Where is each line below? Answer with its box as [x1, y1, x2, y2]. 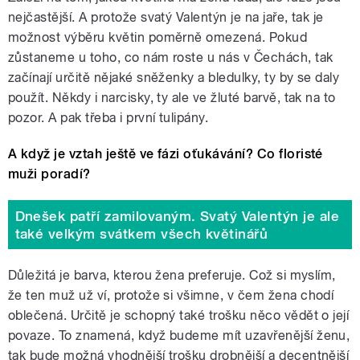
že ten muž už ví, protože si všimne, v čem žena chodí [8, 288, 334, 304]
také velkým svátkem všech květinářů [14, 225, 268, 242]
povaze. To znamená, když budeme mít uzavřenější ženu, [8, 328, 350, 344]
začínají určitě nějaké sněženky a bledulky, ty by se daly [8, 70, 340, 86]
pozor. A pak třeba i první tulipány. [8, 110, 209, 126]
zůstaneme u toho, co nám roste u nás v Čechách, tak [8, 50, 333, 66]
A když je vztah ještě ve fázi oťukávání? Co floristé [8, 146, 323, 162]
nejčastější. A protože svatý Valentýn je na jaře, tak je [8, 10, 324, 26]
